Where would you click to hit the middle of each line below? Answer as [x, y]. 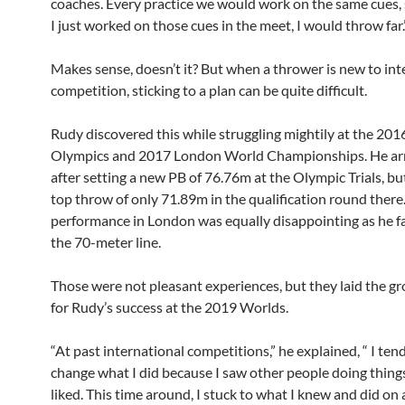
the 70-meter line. [106, 242]
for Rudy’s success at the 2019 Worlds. [170, 307]
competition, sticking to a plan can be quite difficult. [209, 90]
